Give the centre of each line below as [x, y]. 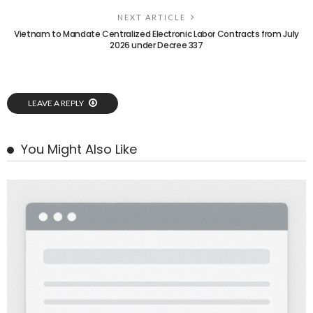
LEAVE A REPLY [57, 103]
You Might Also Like [79, 150]
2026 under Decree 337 [156, 45]
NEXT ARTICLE [152, 17]
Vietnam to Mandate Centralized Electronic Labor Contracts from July [156, 34]
